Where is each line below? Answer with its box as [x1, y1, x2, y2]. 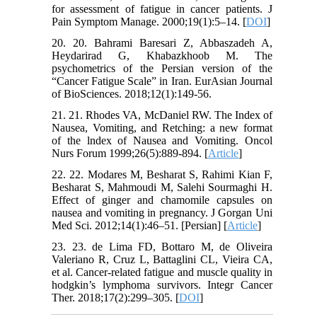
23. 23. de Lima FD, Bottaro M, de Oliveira [52, 240, 272, 253]
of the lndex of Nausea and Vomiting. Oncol [52, 134, 272, 146]
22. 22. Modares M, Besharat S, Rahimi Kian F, [52, 168, 272, 180]
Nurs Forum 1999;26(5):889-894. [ [52, 146, 209, 159]
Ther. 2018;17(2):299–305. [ [52, 291, 180, 304]
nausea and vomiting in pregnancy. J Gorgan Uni [52, 206, 272, 219]
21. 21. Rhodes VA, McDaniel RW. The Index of [52, 108, 272, 121]
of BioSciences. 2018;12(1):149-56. [52, 87, 212, 100]
